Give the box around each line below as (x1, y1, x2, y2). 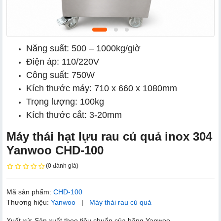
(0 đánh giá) (46, 162, 78, 169)
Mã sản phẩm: (6, 187, 53, 196)
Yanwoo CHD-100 (6, 144, 104, 157)
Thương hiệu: (6, 198, 51, 206)
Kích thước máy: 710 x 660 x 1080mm (26, 83, 177, 93)
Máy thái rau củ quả (89, 198, 151, 206)
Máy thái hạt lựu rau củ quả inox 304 (6, 130, 212, 143)
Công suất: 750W (26, 70, 95, 80)
